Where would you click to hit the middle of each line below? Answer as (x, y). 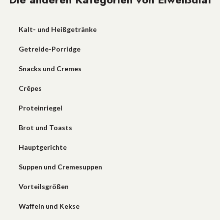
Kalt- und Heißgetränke (57, 29)
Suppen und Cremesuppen (60, 167)
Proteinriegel (40, 108)
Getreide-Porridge (49, 49)
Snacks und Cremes (50, 69)
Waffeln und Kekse (49, 206)
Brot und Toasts (45, 127)
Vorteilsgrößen (43, 186)
